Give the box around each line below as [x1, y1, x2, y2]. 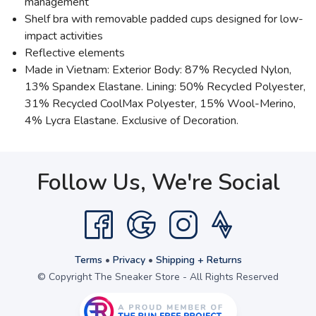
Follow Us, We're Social [36, 167, 280, 197]
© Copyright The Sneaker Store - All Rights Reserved [37, 270, 279, 284]
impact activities [25, 28, 103, 44]
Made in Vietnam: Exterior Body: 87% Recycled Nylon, [25, 62, 291, 78]
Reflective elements [25, 45, 125, 61]
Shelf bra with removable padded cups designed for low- [25, 11, 303, 27]
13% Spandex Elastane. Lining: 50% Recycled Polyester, [25, 79, 305, 95]
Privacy [112, 253, 145, 267]
